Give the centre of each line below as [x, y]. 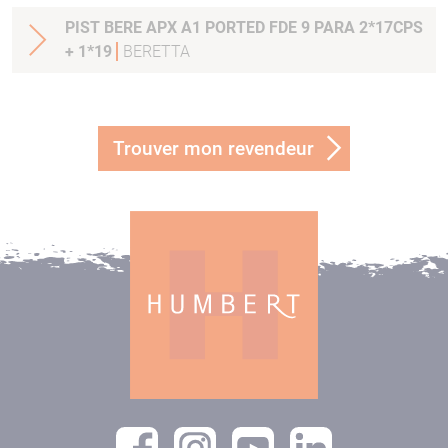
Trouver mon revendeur [213, 149]
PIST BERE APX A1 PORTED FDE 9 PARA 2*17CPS [244, 28]
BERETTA [156, 52]
